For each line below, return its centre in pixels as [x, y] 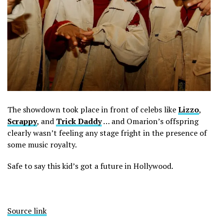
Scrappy [22, 121]
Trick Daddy [79, 121]
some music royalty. [42, 144]
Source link [27, 210]
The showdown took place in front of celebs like [93, 109]
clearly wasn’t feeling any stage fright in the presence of [107, 133]
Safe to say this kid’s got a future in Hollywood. [90, 166]
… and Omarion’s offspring [150, 121]
